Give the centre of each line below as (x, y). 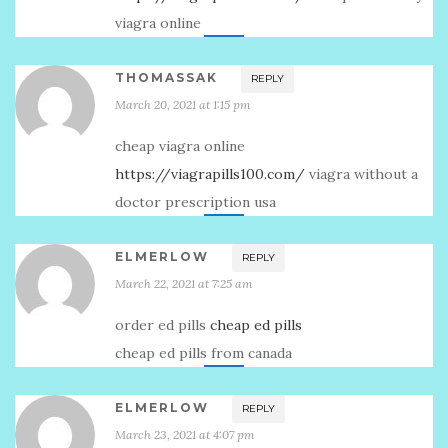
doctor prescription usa (195, 202)
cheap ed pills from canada (203, 353)
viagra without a (361, 174)
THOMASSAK (166, 77)
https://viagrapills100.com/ (210, 174)
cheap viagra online (180, 146)
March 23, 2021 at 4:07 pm (185, 434)
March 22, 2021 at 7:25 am (184, 283)
